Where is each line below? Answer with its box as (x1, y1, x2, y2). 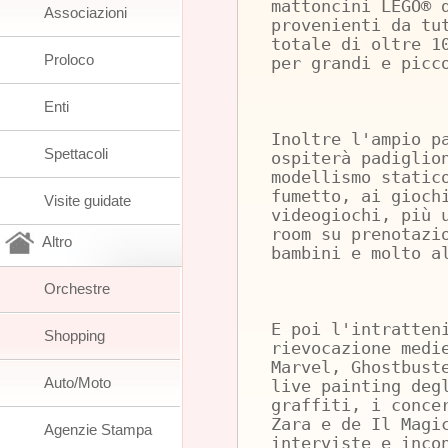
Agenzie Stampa (44, 421, 152, 438)
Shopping (44, 327, 105, 344)
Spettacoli (44, 145, 108, 162)
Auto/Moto (44, 374, 111, 391)
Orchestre (44, 280, 110, 297)
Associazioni (44, 4, 127, 21)
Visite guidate (44, 192, 131, 209)
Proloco (44, 51, 94, 68)
